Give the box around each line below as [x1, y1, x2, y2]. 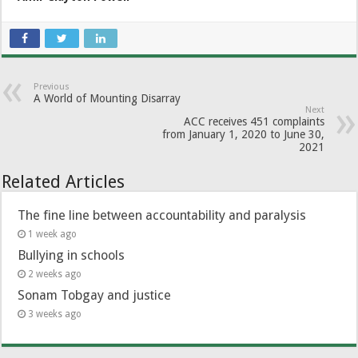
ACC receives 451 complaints [183, 114, 324, 128]
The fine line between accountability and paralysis [18, 207, 307, 223]
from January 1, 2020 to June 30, [161, 127, 324, 141]
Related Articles [2, 171, 125, 192]
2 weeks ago [28, 268, 82, 280]
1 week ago [28, 228, 78, 240]
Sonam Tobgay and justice [18, 287, 172, 303]
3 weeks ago [28, 308, 82, 320]
